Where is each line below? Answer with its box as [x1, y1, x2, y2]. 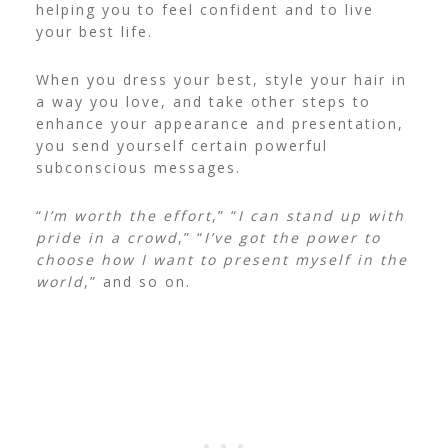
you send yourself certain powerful [35, 136, 328, 156]
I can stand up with [237, 206, 405, 226]
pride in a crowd [35, 228, 178, 248]
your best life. [35, 22, 153, 42]
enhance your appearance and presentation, [35, 114, 404, 134]
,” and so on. [83, 272, 191, 292]
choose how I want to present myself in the [35, 250, 408, 270]
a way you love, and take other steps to [35, 92, 371, 112]
